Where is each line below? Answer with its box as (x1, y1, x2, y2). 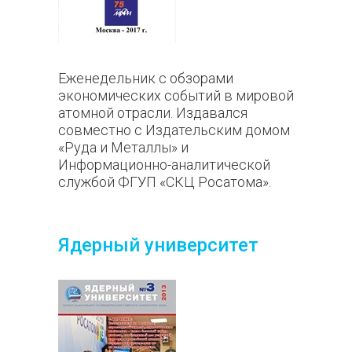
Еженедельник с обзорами (58, 70, 233, 86)
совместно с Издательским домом (58, 122, 290, 138)
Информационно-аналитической (58, 156, 270, 173)
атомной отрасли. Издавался (58, 104, 247, 121)
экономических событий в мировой (58, 87, 294, 104)
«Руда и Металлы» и (58, 139, 189, 156)
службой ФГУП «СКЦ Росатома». (58, 174, 274, 190)
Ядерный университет (58, 234, 258, 256)
